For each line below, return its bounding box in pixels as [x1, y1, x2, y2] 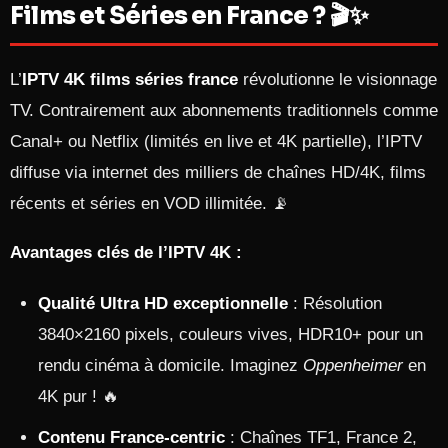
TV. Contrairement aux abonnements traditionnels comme [10, 101, 438, 120]
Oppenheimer [303, 356, 403, 375]
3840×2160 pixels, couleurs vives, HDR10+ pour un [38, 325, 423, 344]
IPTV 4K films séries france [22, 70, 238, 89]
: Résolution [288, 294, 382, 313]
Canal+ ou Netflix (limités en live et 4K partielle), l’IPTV [10, 132, 422, 151]
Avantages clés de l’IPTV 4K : [10, 243, 242, 262]
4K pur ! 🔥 [38, 387, 119, 406]
